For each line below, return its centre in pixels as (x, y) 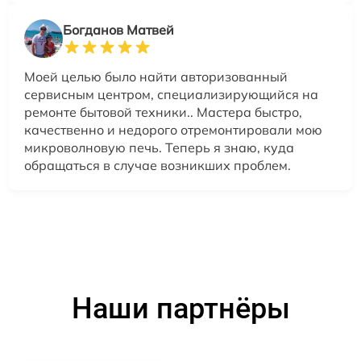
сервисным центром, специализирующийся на (171, 94)
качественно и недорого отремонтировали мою (173, 129)
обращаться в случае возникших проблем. (158, 165)
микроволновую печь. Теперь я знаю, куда (159, 147)
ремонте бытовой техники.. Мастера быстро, (163, 112)
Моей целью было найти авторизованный (156, 76)
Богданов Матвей (118, 29)
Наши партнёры (180, 308)
